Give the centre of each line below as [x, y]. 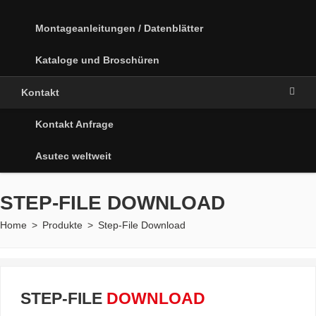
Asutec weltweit [73, 156]
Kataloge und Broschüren [97, 60]
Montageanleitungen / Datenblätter [119, 28]
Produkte [62, 225]
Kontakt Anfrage [74, 124]
